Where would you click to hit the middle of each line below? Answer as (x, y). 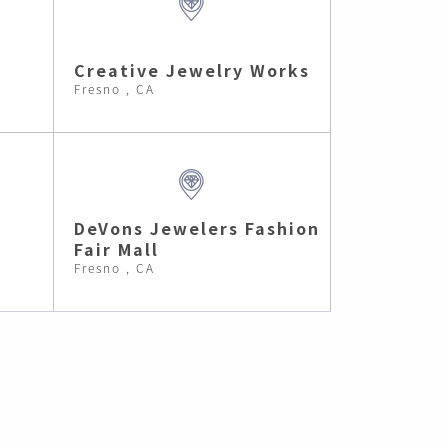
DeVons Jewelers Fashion (196, 228)
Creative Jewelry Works (191, 70)
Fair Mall (116, 249)
